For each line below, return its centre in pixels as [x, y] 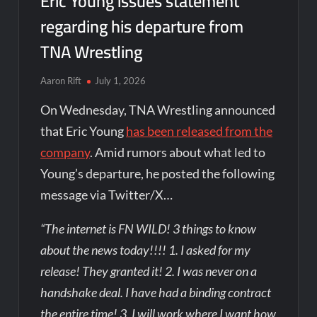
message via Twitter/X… [107, 194]
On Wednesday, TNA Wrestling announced [158, 109]
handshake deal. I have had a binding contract [156, 292]
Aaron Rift [61, 80]
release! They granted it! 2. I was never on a [149, 271]
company [65, 152]
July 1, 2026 [121, 80]
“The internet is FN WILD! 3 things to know [149, 228]
